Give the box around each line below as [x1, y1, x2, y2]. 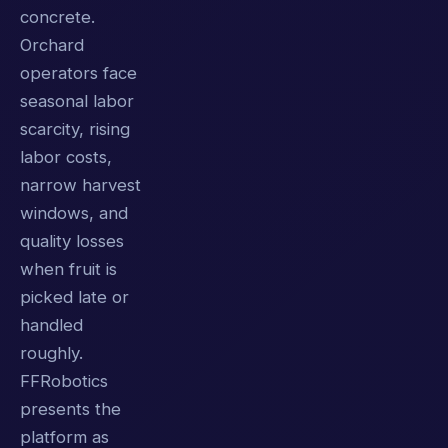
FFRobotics [20, 370, 108, 391]
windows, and [20, 202, 128, 223]
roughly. [20, 342, 83, 363]
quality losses [20, 230, 124, 251]
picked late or [20, 286, 129, 307]
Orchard [20, 34, 84, 55]
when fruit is [20, 258, 117, 279]
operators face [20, 62, 137, 83]
